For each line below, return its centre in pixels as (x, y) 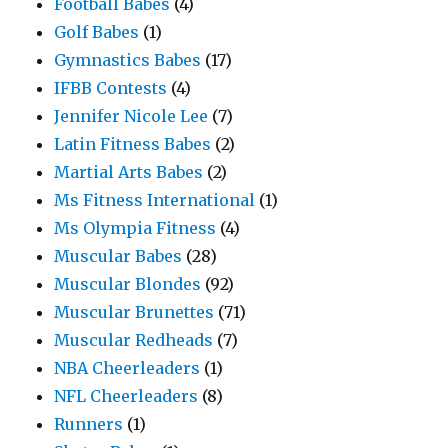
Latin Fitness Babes (133, 144)
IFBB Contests (111, 88)
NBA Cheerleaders (127, 368)
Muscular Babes (118, 256)
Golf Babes (97, 32)
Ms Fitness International (155, 200)
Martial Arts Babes (129, 172)
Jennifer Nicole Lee (131, 116)
